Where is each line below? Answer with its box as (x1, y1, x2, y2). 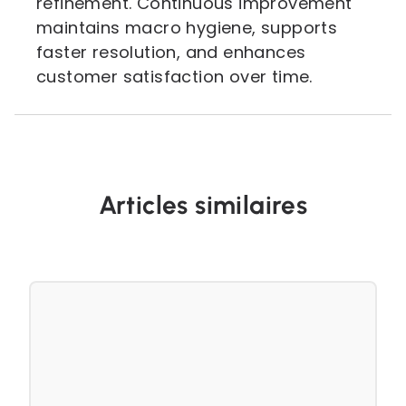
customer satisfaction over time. (36, 65, 313, 88)
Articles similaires (98, 189, 308, 220)
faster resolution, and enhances (36, 41, 306, 63)
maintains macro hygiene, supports (36, 16, 338, 39)
